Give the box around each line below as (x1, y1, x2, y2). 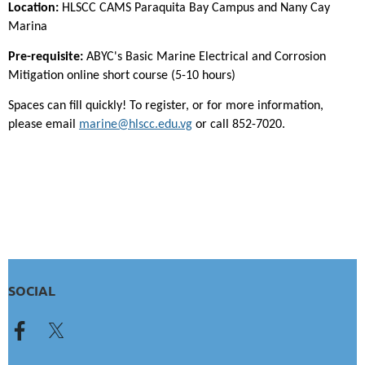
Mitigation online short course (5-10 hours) (8, 69, 235, 83)
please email (8, 118, 79, 132)
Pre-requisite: (8, 51, 83, 64)
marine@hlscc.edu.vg (79, 118, 192, 132)
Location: (8, 2, 59, 15)
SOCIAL (8, 282, 55, 300)
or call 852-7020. (192, 118, 285, 132)
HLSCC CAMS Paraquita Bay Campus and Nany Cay (59, 2, 330, 15)
